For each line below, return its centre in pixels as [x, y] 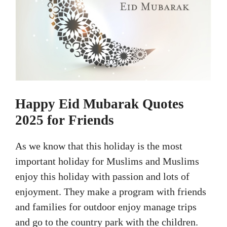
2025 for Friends [65, 120]
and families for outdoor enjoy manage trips [106, 207]
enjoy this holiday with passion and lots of [102, 177]
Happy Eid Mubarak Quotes [100, 104]
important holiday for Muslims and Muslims [107, 161]
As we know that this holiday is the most [99, 146]
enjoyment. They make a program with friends [111, 192]
